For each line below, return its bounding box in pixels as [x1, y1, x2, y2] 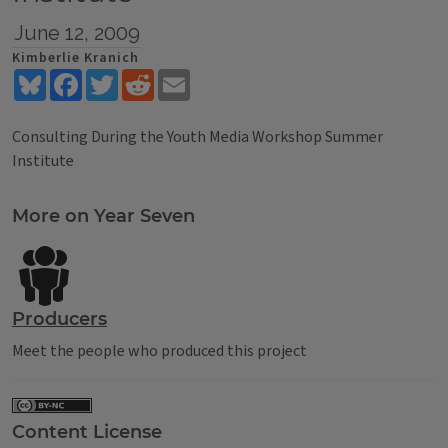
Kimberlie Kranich [12, 48, 139, 68]
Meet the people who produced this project [12, 340, 307, 362]
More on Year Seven [12, 205, 195, 227]
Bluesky [46, 66, 99, 88]
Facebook [82, 66, 147, 88]
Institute [12, 150, 74, 172]
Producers [12, 308, 107, 330]
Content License [12, 420, 162, 443]
